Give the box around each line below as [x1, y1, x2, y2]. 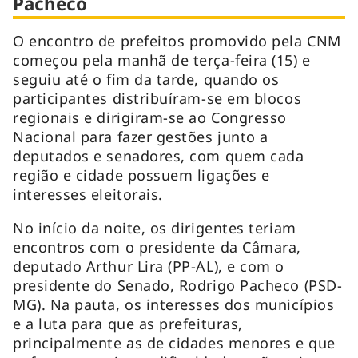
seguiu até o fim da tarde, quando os [13, 69, 280, 89]
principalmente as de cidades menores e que [13, 332, 336, 352]
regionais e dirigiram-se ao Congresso [13, 107, 287, 127]
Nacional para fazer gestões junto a [13, 126, 268, 146]
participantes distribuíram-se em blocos [13, 88, 302, 108]
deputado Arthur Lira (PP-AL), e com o [13, 256, 284, 276]
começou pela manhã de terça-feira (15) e [13, 50, 311, 70]
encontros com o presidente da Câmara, [13, 237, 301, 257]
